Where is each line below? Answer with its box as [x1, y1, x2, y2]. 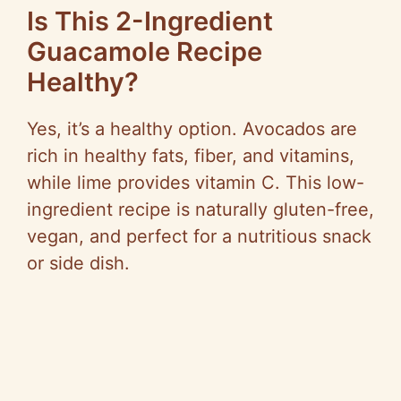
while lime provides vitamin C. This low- [27, 172, 364, 194]
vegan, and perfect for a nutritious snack [27, 226, 371, 248]
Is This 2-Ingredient [27, 5, 273, 38]
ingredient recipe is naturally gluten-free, [27, 199, 374, 221]
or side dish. [27, 252, 130, 275]
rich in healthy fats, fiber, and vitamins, [27, 145, 354, 167]
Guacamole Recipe [27, 36, 262, 68]
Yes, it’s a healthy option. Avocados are [27, 118, 357, 141]
